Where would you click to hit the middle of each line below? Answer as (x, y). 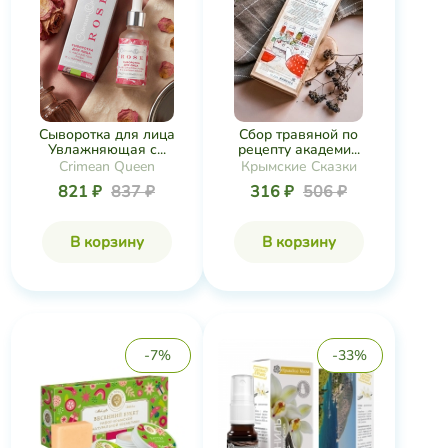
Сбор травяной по (298, 134)
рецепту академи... (298, 149)
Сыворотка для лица (106, 134)
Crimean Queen (106, 166)
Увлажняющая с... (106, 149)
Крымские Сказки (298, 166)
